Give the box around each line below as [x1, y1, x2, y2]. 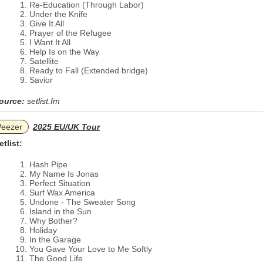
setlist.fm [27, 96, 60, 106]
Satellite [29, 56, 59, 66]
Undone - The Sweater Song [29, 197, 136, 207]
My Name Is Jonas [29, 169, 99, 178]
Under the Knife [29, 9, 87, 19]
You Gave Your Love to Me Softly [29, 244, 152, 254]
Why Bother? [29, 216, 77, 225]
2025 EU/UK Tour [33, 122, 100, 131]
